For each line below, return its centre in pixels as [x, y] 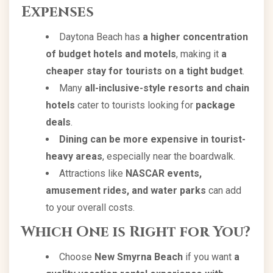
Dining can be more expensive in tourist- [152, 139]
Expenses [58, 12]
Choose [77, 257]
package [215, 105]
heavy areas [74, 156]
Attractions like [92, 173]
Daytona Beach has [101, 37]
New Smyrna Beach [139, 257]
